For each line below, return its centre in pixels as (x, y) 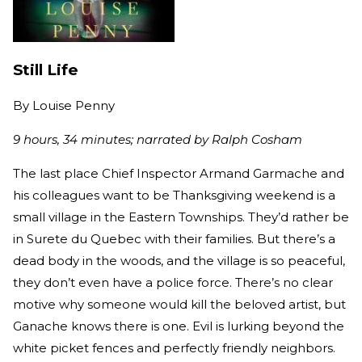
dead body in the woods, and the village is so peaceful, (179, 260)
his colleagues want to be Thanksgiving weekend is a (174, 195)
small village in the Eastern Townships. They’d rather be (181, 217)
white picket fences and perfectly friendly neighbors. (174, 347)
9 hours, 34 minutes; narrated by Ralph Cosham (158, 139)
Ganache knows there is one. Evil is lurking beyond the (179, 326)
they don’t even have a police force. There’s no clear (173, 282)
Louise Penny (74, 105)
